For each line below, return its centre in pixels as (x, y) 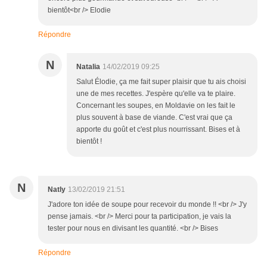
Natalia (88, 67)
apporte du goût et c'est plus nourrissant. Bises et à (158, 130)
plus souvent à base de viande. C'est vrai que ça (154, 118)
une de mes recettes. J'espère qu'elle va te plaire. (156, 94)
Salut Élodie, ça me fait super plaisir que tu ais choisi (161, 82)
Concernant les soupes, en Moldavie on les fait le (156, 106)
